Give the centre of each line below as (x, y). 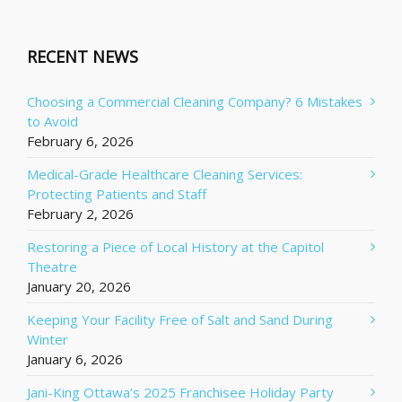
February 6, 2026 (80, 140)
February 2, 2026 (80, 213)
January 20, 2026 (79, 286)
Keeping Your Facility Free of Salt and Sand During (180, 319)
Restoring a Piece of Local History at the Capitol (175, 246)
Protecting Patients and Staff (117, 193)
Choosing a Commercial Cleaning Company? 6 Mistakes (195, 101)
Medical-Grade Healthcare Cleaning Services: (165, 174)
